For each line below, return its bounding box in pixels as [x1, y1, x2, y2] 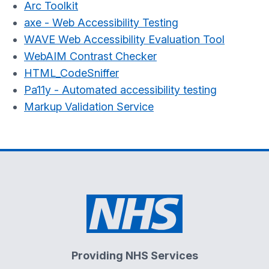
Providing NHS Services [71, 249, 198, 262]
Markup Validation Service [24, 100, 154, 113]
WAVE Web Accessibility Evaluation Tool [24, 33, 225, 46]
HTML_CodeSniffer [24, 67, 119, 79]
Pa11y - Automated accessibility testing [24, 83, 217, 96]
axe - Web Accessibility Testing [24, 16, 178, 29]
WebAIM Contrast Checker [24, 50, 157, 62]
